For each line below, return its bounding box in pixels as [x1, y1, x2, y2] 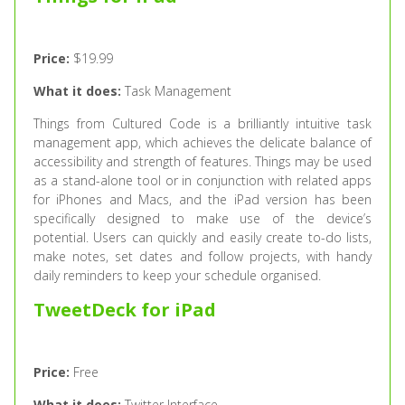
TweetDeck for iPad [33, 297, 216, 322]
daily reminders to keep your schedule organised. [33, 267, 321, 284]
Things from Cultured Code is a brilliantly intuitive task [33, 115, 372, 132]
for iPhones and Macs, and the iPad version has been [33, 191, 372, 208]
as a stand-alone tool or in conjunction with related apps [33, 172, 372, 189]
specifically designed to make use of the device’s [33, 210, 372, 227]
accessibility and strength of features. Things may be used [33, 153, 372, 170]
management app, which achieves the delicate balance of [33, 134, 372, 151]
